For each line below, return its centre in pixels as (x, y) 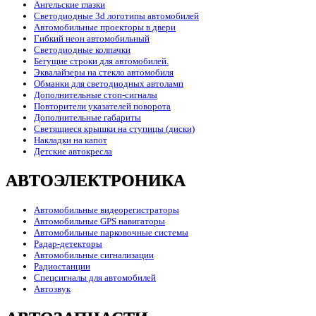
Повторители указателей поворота (102, 107)
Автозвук (52, 289)
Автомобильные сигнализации (94, 255)
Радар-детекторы (68, 244)
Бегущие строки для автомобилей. (101, 61)
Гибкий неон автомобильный (92, 39)
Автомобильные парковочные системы (111, 233)
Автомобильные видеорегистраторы (107, 210)
